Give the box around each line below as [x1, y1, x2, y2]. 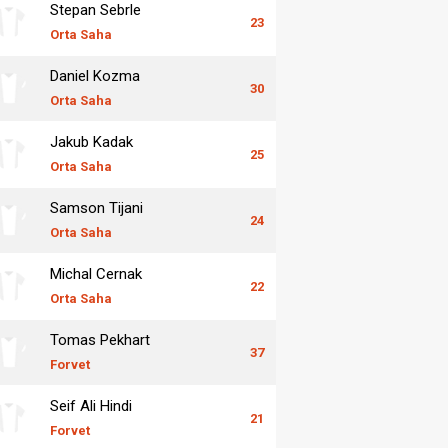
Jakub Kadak [50, 132, 133, 151]
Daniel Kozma [50, 66, 140, 85]
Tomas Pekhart [50, 330, 150, 349]
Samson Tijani [50, 198, 143, 217]
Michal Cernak [50, 264, 142, 283]
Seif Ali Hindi [50, 396, 132, 415]
